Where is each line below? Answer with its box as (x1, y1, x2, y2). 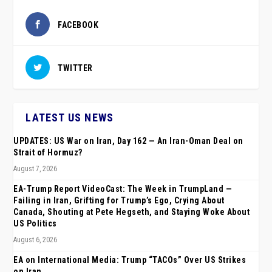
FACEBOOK (58, 19, 99, 30)
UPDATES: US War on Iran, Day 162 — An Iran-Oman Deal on (13, 135, 243, 146)
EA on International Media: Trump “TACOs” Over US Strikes (13, 254, 246, 265)
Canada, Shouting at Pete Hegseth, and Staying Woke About (13, 206, 250, 217)
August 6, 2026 (13, 235, 58, 244)
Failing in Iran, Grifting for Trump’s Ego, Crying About (13, 195, 225, 205)
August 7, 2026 (13, 164, 58, 173)
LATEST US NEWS (25, 110, 114, 124)
